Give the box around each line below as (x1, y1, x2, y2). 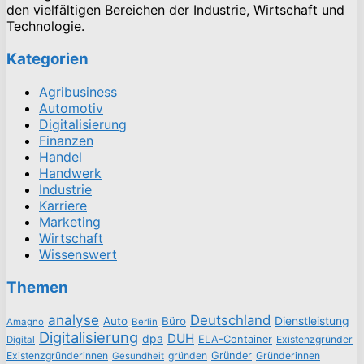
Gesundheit (112, 350, 164, 362)
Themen (6, 277, 68, 297)
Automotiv (39, 99, 103, 116)
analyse (48, 311, 99, 329)
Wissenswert (39, 245, 117, 262)
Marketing (39, 213, 101, 230)
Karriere (39, 197, 87, 214)
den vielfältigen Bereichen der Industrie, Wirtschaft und (6, 2, 344, 19)
